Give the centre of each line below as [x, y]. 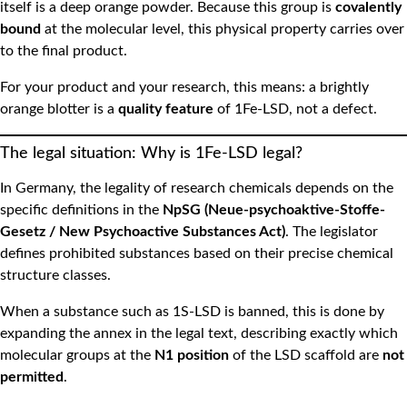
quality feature [166, 109]
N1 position [192, 355]
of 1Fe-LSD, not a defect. [295, 109]
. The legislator [332, 231]
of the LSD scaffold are [306, 355]
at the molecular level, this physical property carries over [223, 29]
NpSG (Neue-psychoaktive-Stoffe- [274, 209]
